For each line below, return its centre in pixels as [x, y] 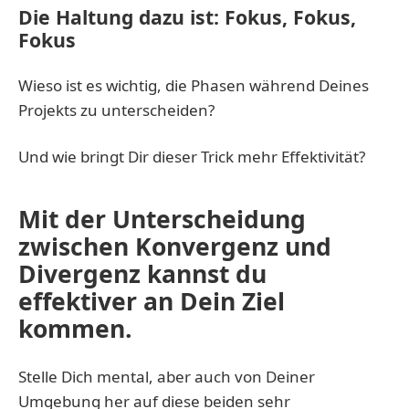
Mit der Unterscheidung [162, 219]
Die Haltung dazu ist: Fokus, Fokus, [187, 16]
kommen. [75, 328]
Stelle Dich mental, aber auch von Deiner [167, 376]
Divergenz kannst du [142, 273]
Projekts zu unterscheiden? [116, 110]
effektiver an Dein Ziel [152, 301]
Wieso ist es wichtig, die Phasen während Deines [194, 85]
